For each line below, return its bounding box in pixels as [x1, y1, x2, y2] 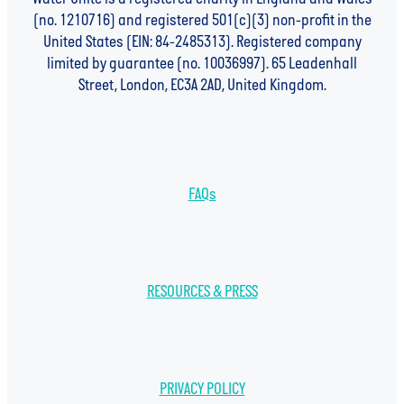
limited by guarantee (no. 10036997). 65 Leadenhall [47, 55, 357, 73]
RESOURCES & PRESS [146, 283, 258, 301]
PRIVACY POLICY [159, 381, 245, 399]
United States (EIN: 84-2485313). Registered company [42, 33, 362, 51]
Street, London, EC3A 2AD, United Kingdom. [78, 77, 326, 95]
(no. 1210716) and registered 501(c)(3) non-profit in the [32, 12, 372, 30]
